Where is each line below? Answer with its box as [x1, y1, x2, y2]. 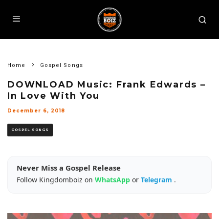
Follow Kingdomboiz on [17, 175, 95, 184]
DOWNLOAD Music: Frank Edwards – [7, 79, 206, 90]
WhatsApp [95, 175, 132, 184]
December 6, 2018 [7, 108, 65, 114]
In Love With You [7, 90, 100, 101]
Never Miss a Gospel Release [17, 163, 121, 173]
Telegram [141, 175, 174, 184]
